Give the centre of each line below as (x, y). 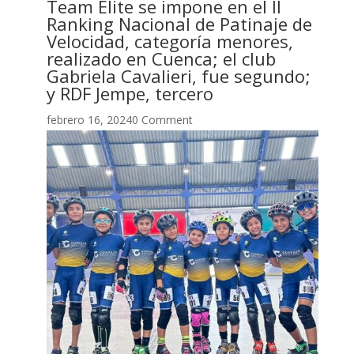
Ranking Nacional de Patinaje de (179, 23)
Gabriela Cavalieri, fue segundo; (178, 75)
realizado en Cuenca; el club (161, 58)
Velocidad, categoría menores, (169, 41)
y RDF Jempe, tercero (130, 93)
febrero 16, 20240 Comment (119, 119)
